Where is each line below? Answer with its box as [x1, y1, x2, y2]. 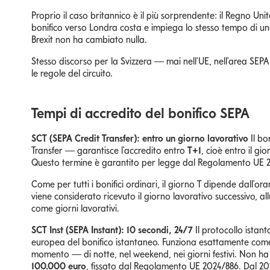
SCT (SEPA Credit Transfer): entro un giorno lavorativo [31, 132, 248, 144]
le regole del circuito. [31, 67, 113, 79]
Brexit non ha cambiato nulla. [31, 33, 147, 45]
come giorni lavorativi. [31, 202, 119, 214]
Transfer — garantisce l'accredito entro [31, 144, 187, 156]
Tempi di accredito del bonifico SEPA [31, 104, 250, 122]
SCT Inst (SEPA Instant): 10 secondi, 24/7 [31, 224, 193, 236]
